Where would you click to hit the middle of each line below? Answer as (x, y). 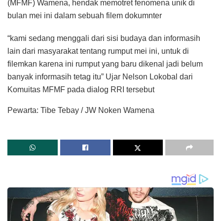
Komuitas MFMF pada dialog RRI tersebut (81, 90)
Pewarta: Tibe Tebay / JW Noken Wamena (81, 110)
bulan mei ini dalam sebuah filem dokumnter (85, 16)
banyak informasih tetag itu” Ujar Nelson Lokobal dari (100, 77)
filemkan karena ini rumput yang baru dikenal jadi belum (105, 64)
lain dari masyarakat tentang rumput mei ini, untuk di (98, 51)
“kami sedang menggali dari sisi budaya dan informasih (104, 38)
